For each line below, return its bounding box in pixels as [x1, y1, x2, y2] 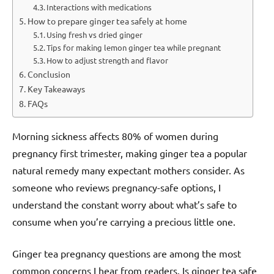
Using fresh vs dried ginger [46, 29, 143, 40]
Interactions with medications [46, 2, 152, 13]
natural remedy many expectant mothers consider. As [12, 164, 245, 177]
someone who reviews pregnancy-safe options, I [12, 181, 221, 194]
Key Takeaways [27, 83, 85, 95]
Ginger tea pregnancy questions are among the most [12, 247, 241, 260]
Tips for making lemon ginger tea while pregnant [46, 42, 221, 53]
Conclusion [27, 68, 70, 80]
